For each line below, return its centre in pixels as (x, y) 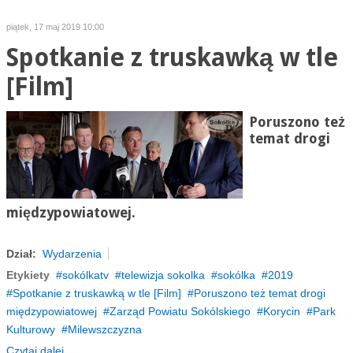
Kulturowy (30, 329)
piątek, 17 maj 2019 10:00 (55, 27)
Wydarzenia (72, 254)
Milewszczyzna (104, 329)
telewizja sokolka (163, 275)
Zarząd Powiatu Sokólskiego (180, 311)
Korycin (281, 311)
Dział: (21, 254)
